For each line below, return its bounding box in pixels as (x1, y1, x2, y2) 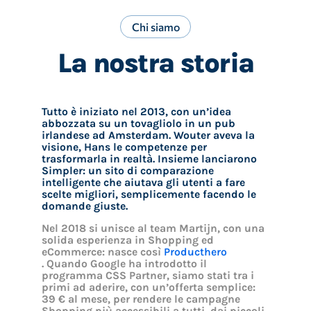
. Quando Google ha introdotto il (41, 258, 207, 271)
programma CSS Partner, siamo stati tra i (41, 269, 254, 283)
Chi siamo (131, 19, 180, 33)
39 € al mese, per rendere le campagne (41, 293, 240, 306)
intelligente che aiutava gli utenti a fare (41, 176, 245, 189)
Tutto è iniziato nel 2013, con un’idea (41, 105, 231, 118)
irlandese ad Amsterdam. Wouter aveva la (41, 128, 255, 142)
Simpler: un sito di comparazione (41, 164, 214, 177)
